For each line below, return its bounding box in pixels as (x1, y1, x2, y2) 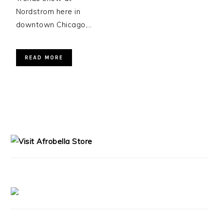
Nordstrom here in (16, 7, 81, 16)
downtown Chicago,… (16, 20, 92, 29)
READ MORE (24, 54, 63, 61)
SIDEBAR (10, 124, 59, 134)
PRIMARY (10, 112, 61, 123)
